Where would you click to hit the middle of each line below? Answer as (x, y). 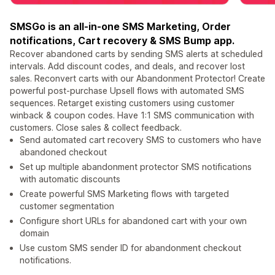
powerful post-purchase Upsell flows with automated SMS (127, 90)
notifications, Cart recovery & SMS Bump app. (122, 40)
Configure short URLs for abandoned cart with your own (133, 220)
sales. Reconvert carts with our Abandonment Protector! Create (137, 78)
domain (34, 233)
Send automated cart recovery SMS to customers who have (141, 139)
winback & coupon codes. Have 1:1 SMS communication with (132, 115)
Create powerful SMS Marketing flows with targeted (124, 193)
